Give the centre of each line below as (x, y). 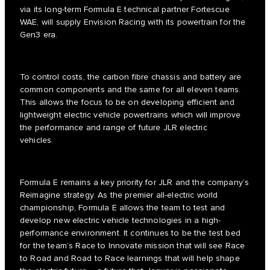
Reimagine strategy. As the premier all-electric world (119, 195)
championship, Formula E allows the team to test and (123, 208)
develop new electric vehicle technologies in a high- (121, 220)
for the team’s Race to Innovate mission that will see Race (133, 246)
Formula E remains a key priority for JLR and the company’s (135, 182)
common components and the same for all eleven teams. (130, 89)
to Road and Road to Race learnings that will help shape (130, 258)
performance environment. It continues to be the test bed (130, 233)
